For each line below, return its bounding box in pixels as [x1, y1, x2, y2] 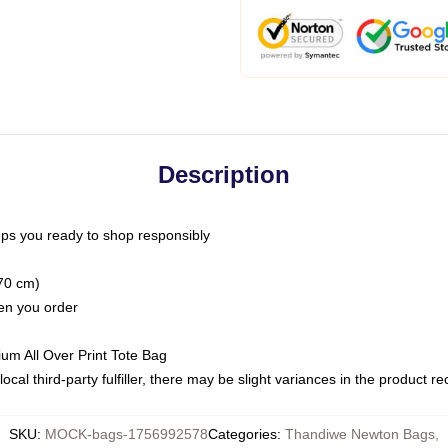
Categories [208, 426, 277, 442]
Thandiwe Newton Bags [285, 426, 435, 442]
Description [158, 161, 290, 188]
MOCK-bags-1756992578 [45, 426, 208, 442]
